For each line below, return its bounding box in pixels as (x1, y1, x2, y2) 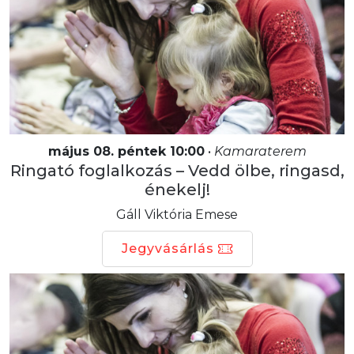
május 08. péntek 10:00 (47, 143, 205, 159)
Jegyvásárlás (121, 240, 214, 256)
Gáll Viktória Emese (116, 206, 238, 222)
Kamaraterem (213, 143, 307, 159)
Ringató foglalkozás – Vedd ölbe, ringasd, (9, 160, 345, 180)
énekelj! (144, 179, 210, 199)
